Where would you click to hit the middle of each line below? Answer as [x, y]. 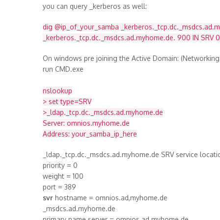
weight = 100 [63, 176]
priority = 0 [60, 165]
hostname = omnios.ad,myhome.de [110, 198]
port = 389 [59, 187]
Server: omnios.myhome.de [86, 123]
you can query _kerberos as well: [95, 6]
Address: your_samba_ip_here [90, 134]
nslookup [57, 91]
